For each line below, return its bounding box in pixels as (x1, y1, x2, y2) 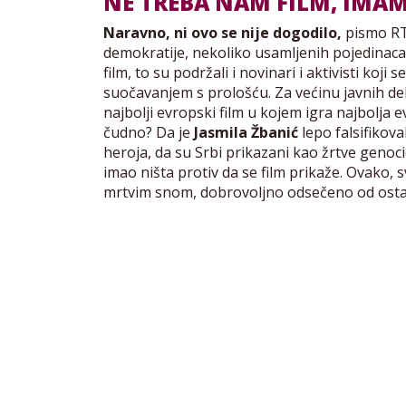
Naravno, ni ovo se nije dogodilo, (103, 23, 342, 43)
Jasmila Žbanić (194, 122, 298, 143)
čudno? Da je (103, 122, 194, 143)
